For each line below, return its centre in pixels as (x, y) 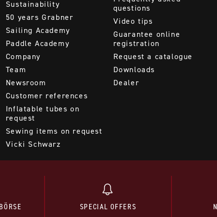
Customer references (47, 95)
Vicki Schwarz (33, 144)
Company (23, 56)
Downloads (134, 69)
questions (132, 8)
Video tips (133, 21)
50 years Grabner (39, 17)
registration (136, 43)
